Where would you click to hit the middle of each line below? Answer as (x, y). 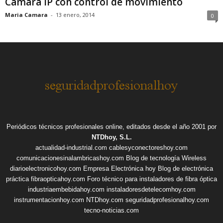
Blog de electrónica (185, 169)
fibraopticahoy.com (58, 179)
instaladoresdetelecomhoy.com (151, 190)
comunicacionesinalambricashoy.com (70, 158)
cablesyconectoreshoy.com (148, 148)
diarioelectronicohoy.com (46, 169)
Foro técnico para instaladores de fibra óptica (152, 179)
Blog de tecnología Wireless (166, 158)
